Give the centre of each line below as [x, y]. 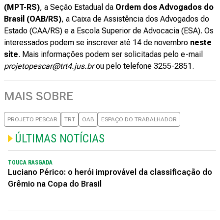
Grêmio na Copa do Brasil [55, 184]
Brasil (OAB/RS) [33, 19]
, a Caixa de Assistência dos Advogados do [135, 19]
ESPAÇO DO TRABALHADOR [139, 119]
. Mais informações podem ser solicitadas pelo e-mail [110, 54]
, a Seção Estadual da [78, 7]
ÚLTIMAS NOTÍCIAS [60, 138]
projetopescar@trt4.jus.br [49, 66]
